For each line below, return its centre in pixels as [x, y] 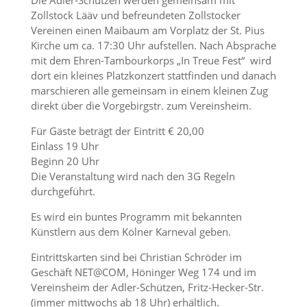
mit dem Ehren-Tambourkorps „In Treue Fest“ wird [151, 60]
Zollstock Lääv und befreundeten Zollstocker [135, 15]
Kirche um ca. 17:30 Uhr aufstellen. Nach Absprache [153, 45]
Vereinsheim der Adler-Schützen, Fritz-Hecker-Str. [147, 287]
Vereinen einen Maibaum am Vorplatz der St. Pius [147, 30]
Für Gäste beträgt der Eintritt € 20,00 [117, 131]
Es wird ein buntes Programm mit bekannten [136, 217]
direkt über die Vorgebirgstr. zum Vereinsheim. [141, 106]
